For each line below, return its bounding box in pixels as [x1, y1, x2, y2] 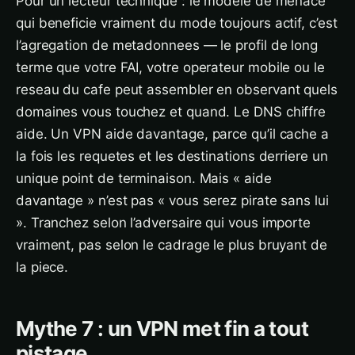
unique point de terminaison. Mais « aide [16, 170, 272, 186]
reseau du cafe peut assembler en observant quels [16, 82, 338, 97]
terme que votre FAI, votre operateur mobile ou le [16, 59, 325, 75]
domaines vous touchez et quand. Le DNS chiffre [16, 104, 326, 120]
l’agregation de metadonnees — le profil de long [16, 37, 319, 53]
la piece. [16, 259, 69, 275]
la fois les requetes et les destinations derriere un [16, 148, 328, 164]
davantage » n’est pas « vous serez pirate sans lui [16, 193, 329, 208]
